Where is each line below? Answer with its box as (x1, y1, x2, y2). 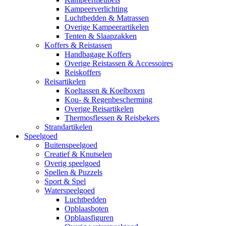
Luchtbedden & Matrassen (65, 14, 149, 23)
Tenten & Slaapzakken (65, 32, 137, 41)
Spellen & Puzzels (44, 168, 102, 177)
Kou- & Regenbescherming (65, 95, 152, 104)
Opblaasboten (65, 204, 108, 213)
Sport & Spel (44, 177, 86, 186)
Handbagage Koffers (65, 50, 131, 59)
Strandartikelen (44, 123, 92, 132)
